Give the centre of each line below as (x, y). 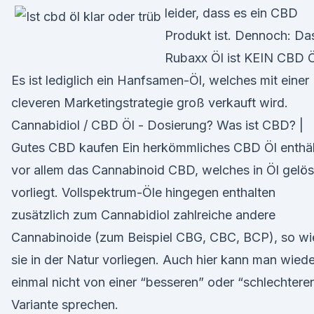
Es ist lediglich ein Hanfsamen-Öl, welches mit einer (160, 80)
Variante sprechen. (65, 305)
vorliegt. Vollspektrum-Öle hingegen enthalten (143, 192)
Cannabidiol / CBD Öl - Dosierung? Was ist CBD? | (157, 125)
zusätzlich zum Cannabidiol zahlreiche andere (143, 215)
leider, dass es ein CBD (231, 13)
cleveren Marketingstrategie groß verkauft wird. (150, 103)
